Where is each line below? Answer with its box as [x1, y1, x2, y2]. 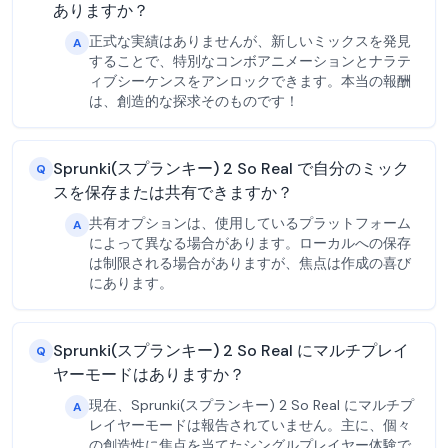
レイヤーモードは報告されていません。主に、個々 [89, 416, 411, 434]
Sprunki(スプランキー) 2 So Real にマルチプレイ [53, 340, 409, 361]
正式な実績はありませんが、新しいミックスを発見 [89, 32, 411, 50]
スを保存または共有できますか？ [53, 182, 293, 203]
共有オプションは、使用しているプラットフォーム [89, 214, 411, 232]
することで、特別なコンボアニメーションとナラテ [89, 52, 411, 70]
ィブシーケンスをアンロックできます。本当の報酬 [89, 72, 411, 90]
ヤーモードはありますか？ [53, 364, 245, 385]
